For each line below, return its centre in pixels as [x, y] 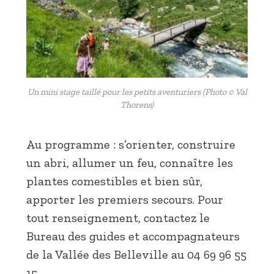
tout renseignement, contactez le [118, 218]
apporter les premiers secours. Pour [125, 200]
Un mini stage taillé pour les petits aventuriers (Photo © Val [137, 91]
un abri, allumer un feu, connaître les [130, 163]
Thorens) [137, 104]
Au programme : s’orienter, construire [131, 145]
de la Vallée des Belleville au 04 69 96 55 [136, 255]
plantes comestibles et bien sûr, [114, 181]
